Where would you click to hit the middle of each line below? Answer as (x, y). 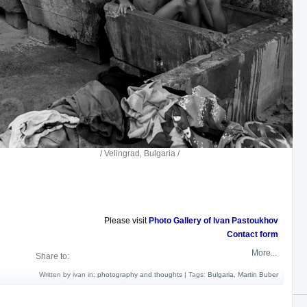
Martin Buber (258, 274)
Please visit (126, 221)
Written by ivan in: (68, 274)
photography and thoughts (140, 274)
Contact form (253, 234)
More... (263, 253)
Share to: (52, 256)
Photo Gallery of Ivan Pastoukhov (213, 221)
